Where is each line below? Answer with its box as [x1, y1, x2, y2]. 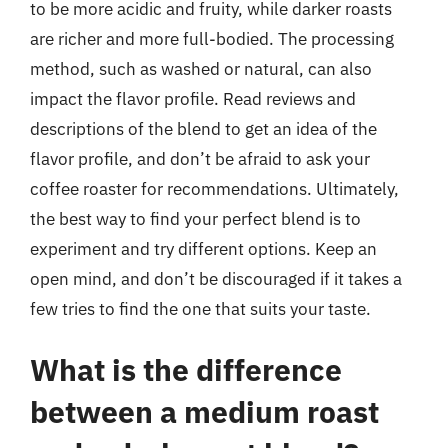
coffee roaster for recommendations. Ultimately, [30, 177, 399, 200]
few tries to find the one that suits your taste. [30, 297, 371, 320]
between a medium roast [30, 392, 379, 431]
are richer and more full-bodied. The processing [30, 27, 394, 50]
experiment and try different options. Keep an [30, 237, 377, 260]
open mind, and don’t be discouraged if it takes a [30, 267, 402, 290]
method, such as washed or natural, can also [30, 57, 372, 80]
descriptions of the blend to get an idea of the [30, 117, 377, 140]
